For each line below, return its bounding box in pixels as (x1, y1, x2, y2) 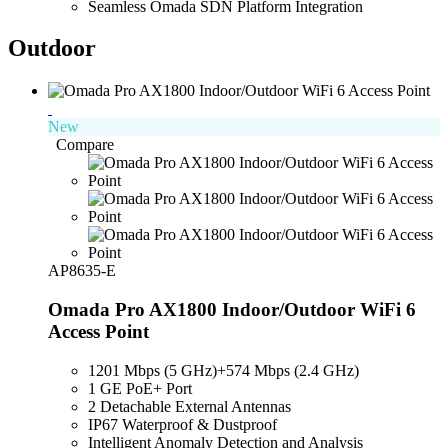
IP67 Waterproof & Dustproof (88, 415, 277, 433)
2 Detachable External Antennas (88, 397, 291, 415)
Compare (56, 136, 114, 154)
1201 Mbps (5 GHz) (88, 361, 217, 379)
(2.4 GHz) (294, 361, 359, 379)
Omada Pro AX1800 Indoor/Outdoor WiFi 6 (48, 299, 416, 321)
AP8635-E (48, 262, 116, 280)
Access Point (48, 321, 149, 343)
